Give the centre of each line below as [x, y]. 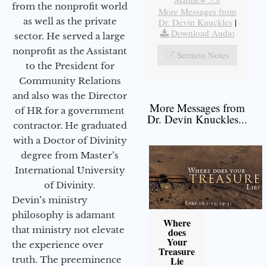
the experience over [58, 245]
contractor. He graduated [70, 126]
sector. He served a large [70, 36]
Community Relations [70, 81]
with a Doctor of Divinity [70, 141]
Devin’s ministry [50, 200]
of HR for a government [70, 111]
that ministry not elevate [68, 230]
